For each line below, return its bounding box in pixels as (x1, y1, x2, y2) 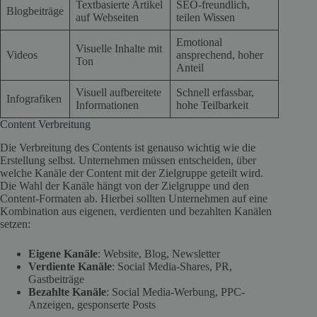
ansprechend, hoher (176, 49, 263, 62)
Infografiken (6, 93, 62, 105)
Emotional (176, 36, 222, 49)
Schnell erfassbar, (176, 86, 254, 99)
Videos (6, 49, 38, 62)
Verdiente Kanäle (28, 260, 112, 273)
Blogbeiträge (6, 5, 64, 18)
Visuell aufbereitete (76, 86, 161, 99)
